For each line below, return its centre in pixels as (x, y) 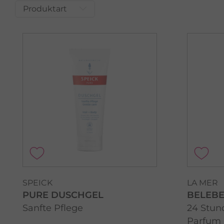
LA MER (202, 183)
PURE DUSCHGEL (63, 195)
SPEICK (37, 183)
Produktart (45, 8)
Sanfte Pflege (53, 208)
